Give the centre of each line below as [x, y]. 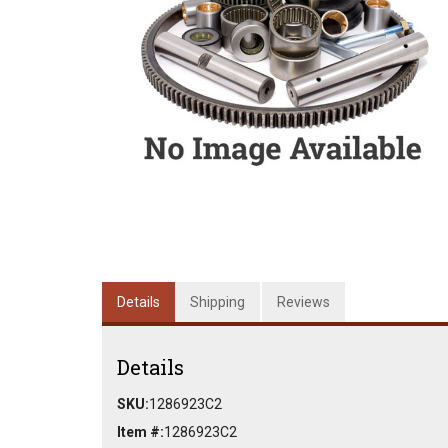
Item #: [140, 432]
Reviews [303, 302]
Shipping [217, 302]
